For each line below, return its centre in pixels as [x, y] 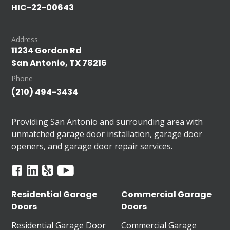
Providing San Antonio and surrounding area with [107, 121]
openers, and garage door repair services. [92, 146]
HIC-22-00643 [43, 7]
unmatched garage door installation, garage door [107, 134]
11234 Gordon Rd [47, 50]
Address [25, 39]
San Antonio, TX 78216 [59, 63]
